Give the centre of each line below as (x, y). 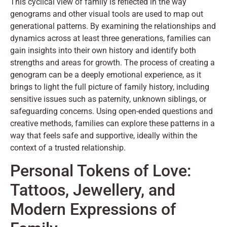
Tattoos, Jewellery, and (93, 190)
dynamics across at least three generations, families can (110, 39)
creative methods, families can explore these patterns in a (112, 124)
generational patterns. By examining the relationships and (113, 26)
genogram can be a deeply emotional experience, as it (106, 75)
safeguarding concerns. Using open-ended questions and (111, 111)
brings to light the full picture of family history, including (110, 87)
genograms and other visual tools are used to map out (107, 14)
